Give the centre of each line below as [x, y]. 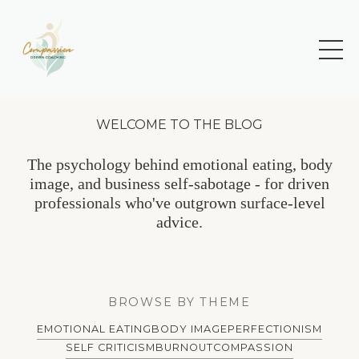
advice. [179, 222]
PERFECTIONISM [275, 329]
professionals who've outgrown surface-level [179, 203]
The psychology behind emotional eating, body [179, 164]
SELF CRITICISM [110, 348]
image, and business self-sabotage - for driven [179, 184]
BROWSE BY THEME [179, 302]
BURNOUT [184, 348]
